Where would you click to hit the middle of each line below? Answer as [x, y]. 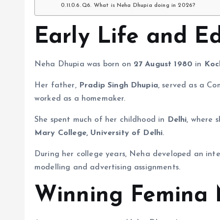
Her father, [57, 85]
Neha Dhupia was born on [84, 64]
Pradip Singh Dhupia [118, 85]
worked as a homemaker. [80, 98]
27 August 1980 [163, 64]
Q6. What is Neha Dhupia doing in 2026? [139, 5]
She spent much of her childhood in [101, 120]
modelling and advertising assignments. [108, 167]
